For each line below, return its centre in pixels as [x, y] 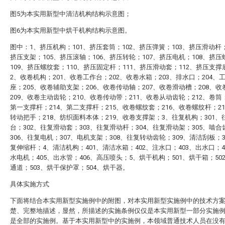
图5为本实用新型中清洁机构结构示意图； [71, 14]
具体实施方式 [30, 184]
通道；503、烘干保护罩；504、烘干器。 [70, 167]
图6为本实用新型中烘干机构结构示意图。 [71, 30]
